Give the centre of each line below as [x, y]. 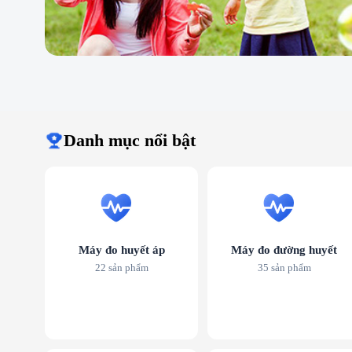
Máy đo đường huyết [284, 250]
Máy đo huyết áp [121, 250]
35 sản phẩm [284, 268]
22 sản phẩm [121, 268]
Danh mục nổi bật [130, 141]
